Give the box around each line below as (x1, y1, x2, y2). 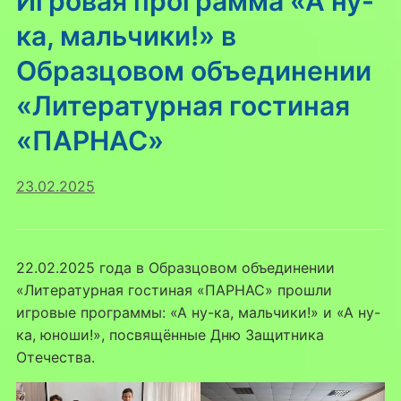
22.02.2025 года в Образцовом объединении (15, 258, 335, 277)
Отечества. (15, 347, 95, 366)
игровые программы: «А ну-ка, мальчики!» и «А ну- (15, 303, 380, 321)
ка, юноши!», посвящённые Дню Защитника (15, 325, 324, 344)
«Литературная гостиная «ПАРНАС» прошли (15, 280, 332, 299)
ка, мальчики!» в (15, 19, 236, 52)
